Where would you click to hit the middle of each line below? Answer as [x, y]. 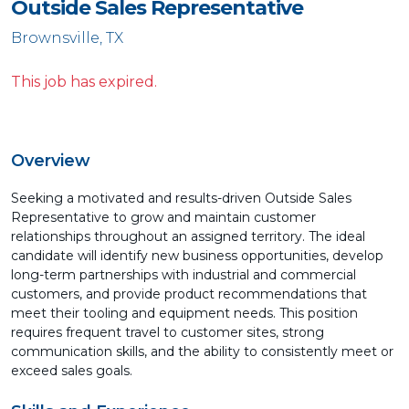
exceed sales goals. [72, 371]
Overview [51, 161]
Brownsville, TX [67, 38]
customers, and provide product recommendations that [189, 294]
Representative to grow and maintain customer [163, 217]
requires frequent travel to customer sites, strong [168, 332]
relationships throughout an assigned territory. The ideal [188, 236]
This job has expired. [84, 82]
